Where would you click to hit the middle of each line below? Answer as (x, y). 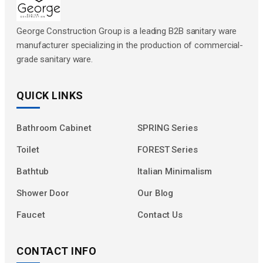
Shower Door (43, 193)
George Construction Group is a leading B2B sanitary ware (127, 31)
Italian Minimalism (175, 171)
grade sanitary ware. (55, 59)
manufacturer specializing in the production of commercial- (130, 45)
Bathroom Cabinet (54, 128)
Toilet (28, 149)
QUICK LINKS (50, 95)
